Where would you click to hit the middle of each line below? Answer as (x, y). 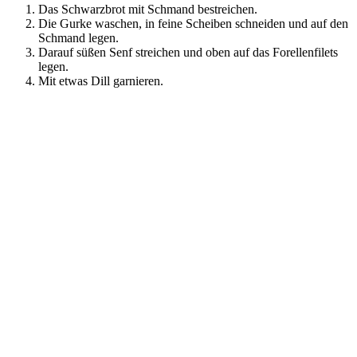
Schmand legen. (78, 37)
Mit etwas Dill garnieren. (101, 80)
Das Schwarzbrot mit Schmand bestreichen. (148, 9)
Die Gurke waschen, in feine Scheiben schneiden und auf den (193, 23)
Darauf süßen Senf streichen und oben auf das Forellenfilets (188, 52)
